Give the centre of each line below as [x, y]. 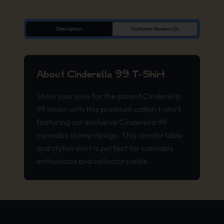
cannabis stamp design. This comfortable [110, 135]
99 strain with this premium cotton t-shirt [109, 109]
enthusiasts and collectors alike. [93, 161]
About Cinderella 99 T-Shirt [101, 74]
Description [69, 28]
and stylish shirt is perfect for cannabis [105, 148]
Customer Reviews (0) [155, 28]
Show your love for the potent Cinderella [108, 96]
